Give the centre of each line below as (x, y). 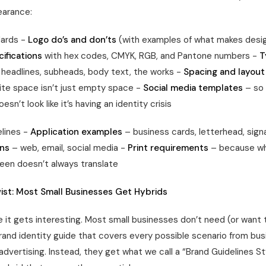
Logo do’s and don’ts (72, 40)
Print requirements (168, 148)
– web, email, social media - (69, 148)
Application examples (76, 132)
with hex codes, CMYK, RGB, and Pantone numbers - (151, 56)
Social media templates (193, 88)
